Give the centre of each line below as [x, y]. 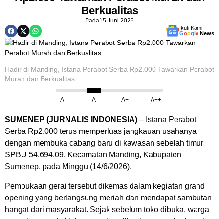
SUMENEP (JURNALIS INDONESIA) [71, 120]
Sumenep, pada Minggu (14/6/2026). [68, 166]
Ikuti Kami [191, 28]
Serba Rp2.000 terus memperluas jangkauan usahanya [101, 131]
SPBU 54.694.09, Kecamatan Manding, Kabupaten [93, 155]
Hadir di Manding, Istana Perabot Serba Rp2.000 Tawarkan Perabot [109, 69]
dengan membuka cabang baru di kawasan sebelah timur [104, 143]
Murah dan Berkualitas [40, 79]
